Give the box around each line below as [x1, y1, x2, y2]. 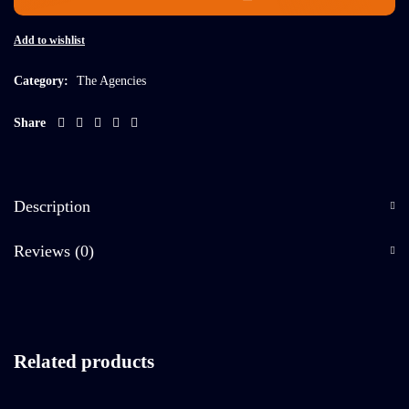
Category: [14, 74, 68, 89]
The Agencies [77, 74, 146, 89]
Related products [14, 351, 154, 373]
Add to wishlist [14, 34, 85, 47]
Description [14, 196, 90, 215]
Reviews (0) [14, 241, 94, 260]
